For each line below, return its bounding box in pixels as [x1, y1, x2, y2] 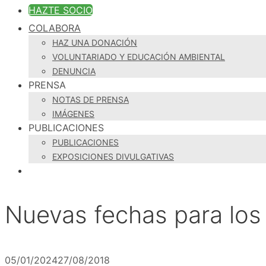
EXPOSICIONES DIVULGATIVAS [52, 151, 174, 162]
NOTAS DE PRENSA [52, 94, 129, 105]
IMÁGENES [52, 109, 94, 119]
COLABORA [28, 22, 81, 34]
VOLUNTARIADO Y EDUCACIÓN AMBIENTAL [52, 52, 225, 62]
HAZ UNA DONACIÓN [52, 37, 137, 48]
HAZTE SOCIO [28, 4, 93, 17]
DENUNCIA [52, 66, 96, 77]
